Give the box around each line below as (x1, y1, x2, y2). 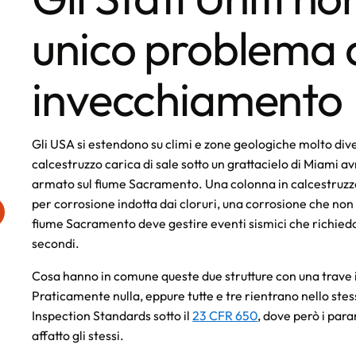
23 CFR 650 (192, 307, 258, 323)
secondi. (32, 234, 80, 251)
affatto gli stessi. (32, 327, 125, 343)
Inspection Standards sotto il (32, 307, 193, 323)
